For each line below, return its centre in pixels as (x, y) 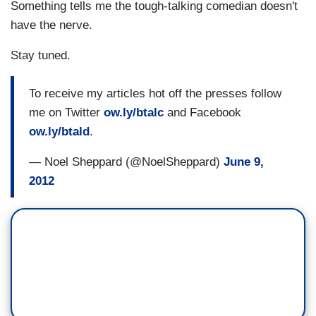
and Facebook (202, 112)
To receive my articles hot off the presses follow (155, 93)
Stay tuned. (41, 56)
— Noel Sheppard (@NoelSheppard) (126, 162)
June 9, (244, 162)
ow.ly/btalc (134, 112)
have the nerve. (51, 25)
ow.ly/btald (59, 131)
